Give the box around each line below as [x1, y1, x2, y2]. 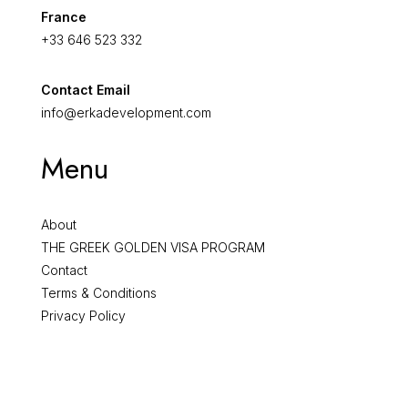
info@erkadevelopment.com [41, 105, 211, 120]
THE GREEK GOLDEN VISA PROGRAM [41, 240, 265, 255]
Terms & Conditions [41, 285, 157, 301]
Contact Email [41, 82, 130, 97]
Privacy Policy [41, 308, 126, 323]
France [41, 9, 87, 25]
